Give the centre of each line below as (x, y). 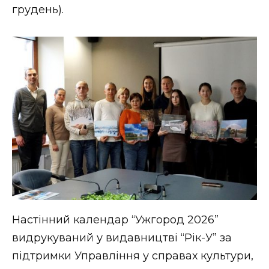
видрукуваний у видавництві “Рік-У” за (122, 238)
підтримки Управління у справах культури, (133, 256)
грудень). (38, 9)
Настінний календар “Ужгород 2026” (115, 220)
